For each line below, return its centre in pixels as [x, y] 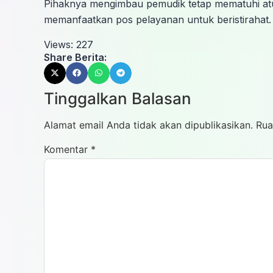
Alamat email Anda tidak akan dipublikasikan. [148, 125]
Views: [58, 44]
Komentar [67, 149]
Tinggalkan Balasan [118, 98]
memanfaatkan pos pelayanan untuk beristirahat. [158, 20]
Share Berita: [75, 57]
